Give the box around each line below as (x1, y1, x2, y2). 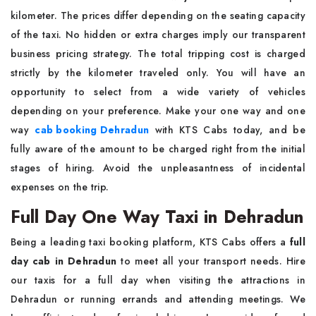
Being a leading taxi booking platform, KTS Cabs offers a (11, 234, 286, 249)
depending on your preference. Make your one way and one (11, 103, 305, 118)
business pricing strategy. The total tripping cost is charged (11, 46, 305, 61)
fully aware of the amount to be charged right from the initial (11, 141, 305, 156)
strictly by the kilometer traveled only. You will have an (11, 65, 305, 80)
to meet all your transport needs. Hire (121, 253, 305, 268)
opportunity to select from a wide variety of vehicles (11, 84, 305, 99)
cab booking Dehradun (35, 122, 150, 137)
